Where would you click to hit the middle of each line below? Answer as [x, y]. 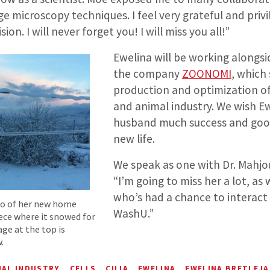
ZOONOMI [206, 74]
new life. [134, 139]
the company [147, 74]
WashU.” [133, 214]
